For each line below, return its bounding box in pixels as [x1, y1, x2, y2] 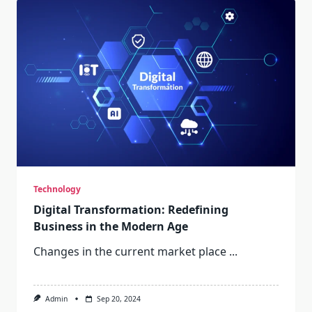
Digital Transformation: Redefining [33, 202, 228, 218]
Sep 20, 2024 [96, 294, 141, 304]
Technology [33, 183, 81, 196]
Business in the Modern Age [33, 219, 188, 235]
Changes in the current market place [33, 244, 226, 260]
